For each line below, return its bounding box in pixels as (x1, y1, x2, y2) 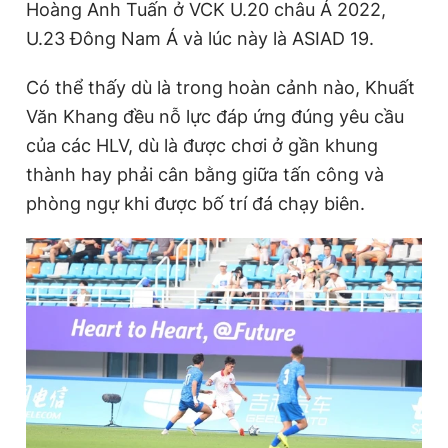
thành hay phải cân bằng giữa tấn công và (26, 164, 384, 185)
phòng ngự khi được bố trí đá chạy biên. (26, 193, 365, 214)
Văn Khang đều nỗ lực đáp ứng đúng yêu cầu (26, 106, 404, 127)
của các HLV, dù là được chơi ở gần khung (26, 135, 378, 156)
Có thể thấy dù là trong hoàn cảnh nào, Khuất (26, 77, 415, 98)
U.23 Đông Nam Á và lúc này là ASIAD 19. (26, 28, 374, 49)
